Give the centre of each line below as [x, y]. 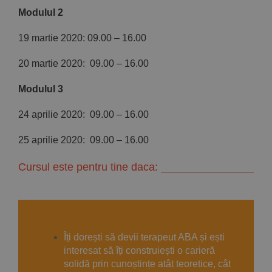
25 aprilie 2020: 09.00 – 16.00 [83, 140]
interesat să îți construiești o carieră [139, 251]
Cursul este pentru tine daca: [88, 167]
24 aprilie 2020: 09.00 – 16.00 [83, 115]
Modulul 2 [41, 13]
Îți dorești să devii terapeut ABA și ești [144, 237]
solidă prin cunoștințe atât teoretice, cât [147, 264]
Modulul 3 [41, 89]
